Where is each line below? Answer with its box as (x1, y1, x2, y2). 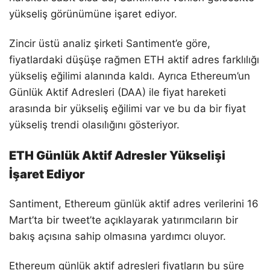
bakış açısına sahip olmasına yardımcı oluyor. (9, 230, 226, 243)
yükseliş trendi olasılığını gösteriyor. (9, 119, 180, 131)
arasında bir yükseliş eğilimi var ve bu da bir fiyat (9, 102, 246, 115)
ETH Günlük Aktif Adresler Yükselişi (9, 148, 225, 163)
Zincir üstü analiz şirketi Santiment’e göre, (9, 37, 210, 50)
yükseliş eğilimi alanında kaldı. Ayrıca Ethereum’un (9, 70, 250, 83)
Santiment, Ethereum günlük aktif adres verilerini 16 (9, 198, 259, 210)
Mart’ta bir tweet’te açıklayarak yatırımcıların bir (9, 214, 238, 227)
